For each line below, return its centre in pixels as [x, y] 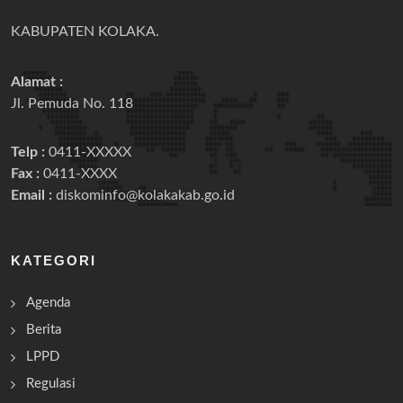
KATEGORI [54, 260]
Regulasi [51, 383]
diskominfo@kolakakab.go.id [143, 195]
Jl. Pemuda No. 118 [72, 103]
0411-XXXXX [88, 152]
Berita [44, 329]
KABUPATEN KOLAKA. [85, 31]
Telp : [28, 152]
